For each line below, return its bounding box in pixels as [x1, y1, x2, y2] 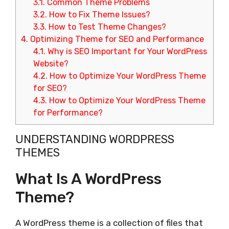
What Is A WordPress [15, 170, 162, 189]
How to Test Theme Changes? [47, 22, 167, 32]
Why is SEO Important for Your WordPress [45, 47, 208, 57]
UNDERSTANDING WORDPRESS [15, 132, 174, 147]
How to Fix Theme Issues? [47, 10, 151, 20]
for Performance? [33, 108, 103, 118]
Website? [33, 59, 69, 69]
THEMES [15, 146, 60, 160]
